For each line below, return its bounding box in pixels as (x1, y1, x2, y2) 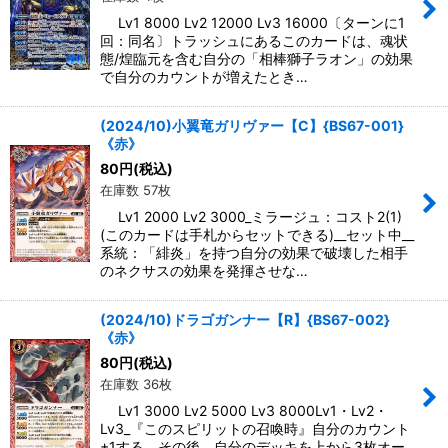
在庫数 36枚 (100, 376, 172, 393)
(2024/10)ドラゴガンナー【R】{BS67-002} (100, 311, 390, 329)
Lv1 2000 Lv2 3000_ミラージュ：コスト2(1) (100, 208, 402, 226)
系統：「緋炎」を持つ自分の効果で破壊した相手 (100, 244, 408, 262)
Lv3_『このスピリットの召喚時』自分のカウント (100, 420, 410, 438)
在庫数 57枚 (100, 182, 171, 199)
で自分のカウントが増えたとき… (100, 68, 308, 86)
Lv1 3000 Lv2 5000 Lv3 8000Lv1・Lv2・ (100, 402, 388, 420)
